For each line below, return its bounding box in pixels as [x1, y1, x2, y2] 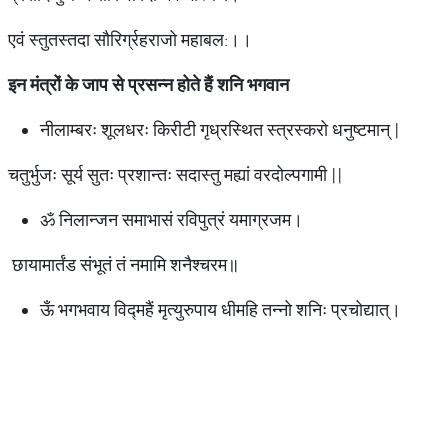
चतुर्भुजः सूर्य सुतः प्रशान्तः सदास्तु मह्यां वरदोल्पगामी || [8, 163, 343, 186]
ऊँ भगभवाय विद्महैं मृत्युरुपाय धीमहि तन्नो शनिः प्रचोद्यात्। [40, 298, 401, 321]
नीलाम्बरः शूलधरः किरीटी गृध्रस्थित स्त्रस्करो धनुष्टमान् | [40, 118, 400, 141]
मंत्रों [30, 73, 61, 96]
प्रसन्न [128, 73, 173, 96]
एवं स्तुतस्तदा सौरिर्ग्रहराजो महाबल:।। [8, 28, 252, 51]
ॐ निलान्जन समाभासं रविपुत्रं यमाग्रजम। [40, 208, 303, 231]
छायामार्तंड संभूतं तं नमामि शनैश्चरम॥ [8, 253, 239, 276]
